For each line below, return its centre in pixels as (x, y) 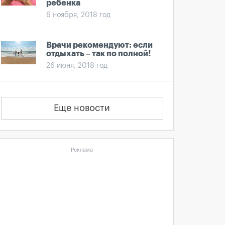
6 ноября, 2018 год (78, 15)
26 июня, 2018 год (77, 66)
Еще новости (82, 108)
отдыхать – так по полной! (98, 54)
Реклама (82, 150)
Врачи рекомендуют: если (99, 45)
